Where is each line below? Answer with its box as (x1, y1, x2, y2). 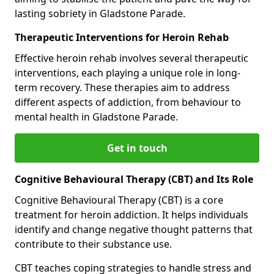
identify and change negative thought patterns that (15, 222, 253, 236)
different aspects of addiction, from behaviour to (15, 95, 241, 109)
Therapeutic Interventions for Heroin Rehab (15, 30, 229, 44)
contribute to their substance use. (15, 237, 172, 251)
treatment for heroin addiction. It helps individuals (15, 207, 248, 221)
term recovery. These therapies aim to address (15, 80, 230, 94)
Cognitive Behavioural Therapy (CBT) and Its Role (15, 172, 253, 186)
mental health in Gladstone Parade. (15, 109, 178, 124)
